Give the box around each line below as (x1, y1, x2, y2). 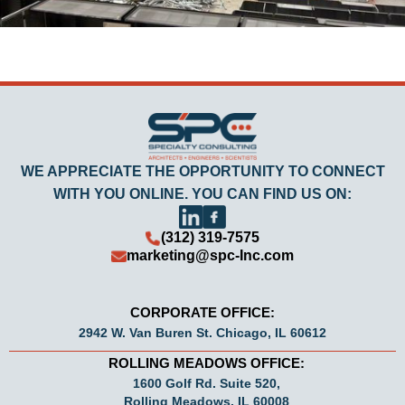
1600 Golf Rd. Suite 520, (132, 376, 280, 391)
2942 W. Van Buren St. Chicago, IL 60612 (79, 325, 326, 341)
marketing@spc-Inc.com (127, 248, 294, 264)
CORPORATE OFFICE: (130, 305, 275, 321)
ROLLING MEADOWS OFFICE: (108, 355, 305, 372)
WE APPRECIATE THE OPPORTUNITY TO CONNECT (20, 164, 385, 180)
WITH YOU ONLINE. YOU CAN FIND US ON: (53, 186, 352, 202)
